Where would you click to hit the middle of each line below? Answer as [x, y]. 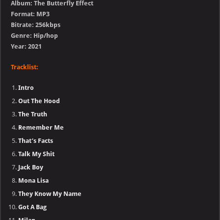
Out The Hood [39, 101]
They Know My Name [50, 194]
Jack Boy [31, 167]
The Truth [33, 114]
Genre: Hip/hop [35, 36]
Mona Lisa [34, 181]
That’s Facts [36, 141]
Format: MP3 [30, 14]
